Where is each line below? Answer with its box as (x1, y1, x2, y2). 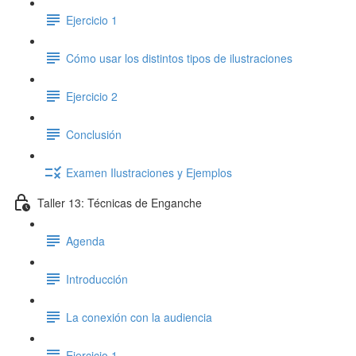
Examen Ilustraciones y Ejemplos (66, 164, 232, 180)
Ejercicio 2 (66, 87, 118, 104)
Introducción (66, 270, 128, 287)
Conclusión (66, 126, 122, 142)
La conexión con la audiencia (66, 308, 212, 325)
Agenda (66, 232, 105, 249)
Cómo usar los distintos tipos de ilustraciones (66, 49, 292, 66)
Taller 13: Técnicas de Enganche (37, 194, 202, 211)
